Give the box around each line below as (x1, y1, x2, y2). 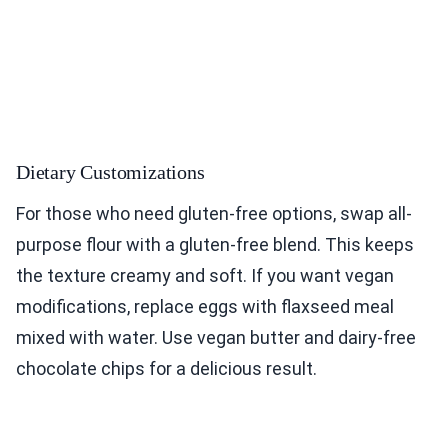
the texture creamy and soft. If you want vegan (16, 265, 394, 287)
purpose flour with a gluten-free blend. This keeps (16, 234, 414, 256)
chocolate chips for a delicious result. (16, 358, 317, 380)
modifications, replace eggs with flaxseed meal (16, 296, 394, 318)
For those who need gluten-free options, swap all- (16, 203, 412, 225)
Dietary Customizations (16, 161, 205, 184)
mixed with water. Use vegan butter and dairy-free (16, 327, 416, 349)
